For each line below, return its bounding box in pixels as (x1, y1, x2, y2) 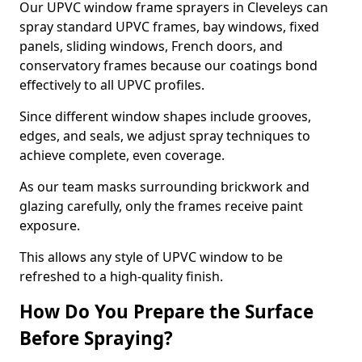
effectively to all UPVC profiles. (19, 76, 204, 94)
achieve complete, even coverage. (19, 146, 225, 164)
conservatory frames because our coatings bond (19, 57, 318, 74)
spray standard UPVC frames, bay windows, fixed (19, 18, 319, 36)
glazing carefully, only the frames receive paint (19, 197, 303, 215)
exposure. (19, 217, 80, 234)
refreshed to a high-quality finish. (19, 267, 223, 285)
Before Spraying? (19, 326, 173, 351)
